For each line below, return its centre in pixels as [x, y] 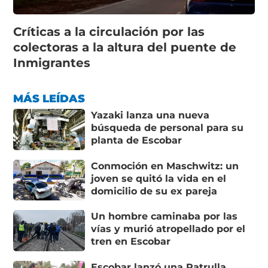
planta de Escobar [137, 141]
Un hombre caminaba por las [165, 217]
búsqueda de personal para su [167, 128]
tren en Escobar [131, 242]
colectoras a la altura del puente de [125, 48]
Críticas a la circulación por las [109, 32]
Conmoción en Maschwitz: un [165, 166]
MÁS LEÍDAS [49, 99]
